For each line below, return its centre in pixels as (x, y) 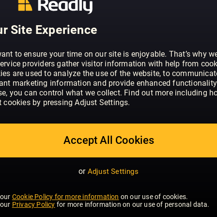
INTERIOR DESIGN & (108, 112)
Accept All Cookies (108, 140)
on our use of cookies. (154, 197)
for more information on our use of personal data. (132, 204)
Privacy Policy (33, 204)
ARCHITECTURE (108, 121)
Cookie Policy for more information (65, 197)
